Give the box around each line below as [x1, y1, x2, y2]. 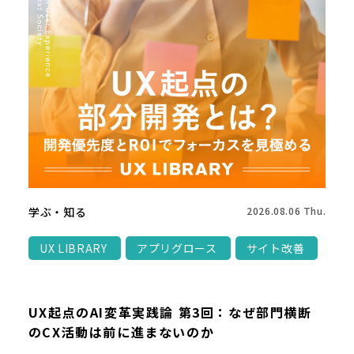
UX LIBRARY [39, 240, 107, 257]
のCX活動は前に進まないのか [28, 322, 215, 342]
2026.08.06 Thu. [247, 204, 326, 218]
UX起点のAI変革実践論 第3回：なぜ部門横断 [28, 303, 312, 322]
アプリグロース [136, 240, 217, 257]
